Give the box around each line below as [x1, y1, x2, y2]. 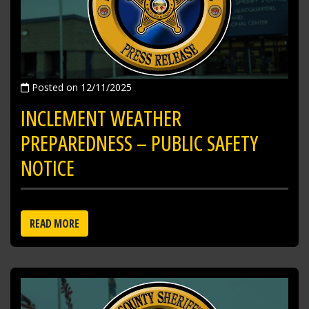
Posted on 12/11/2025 [29, 81, 132, 94]
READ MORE [30, 216, 79, 232]
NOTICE [21, 154, 74, 183]
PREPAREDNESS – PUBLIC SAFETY [21, 129, 258, 158]
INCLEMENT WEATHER [21, 104, 181, 133]
